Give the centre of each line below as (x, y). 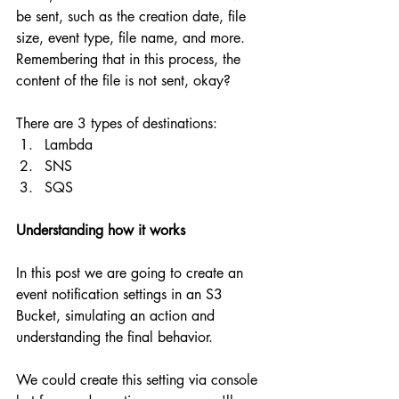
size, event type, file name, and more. (133, 38)
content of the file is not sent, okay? (123, 81)
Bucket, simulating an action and (118, 316)
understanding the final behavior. (117, 338)
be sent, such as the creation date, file (133, 17)
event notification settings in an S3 (122, 295)
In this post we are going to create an (132, 273)
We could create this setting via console (139, 380)
